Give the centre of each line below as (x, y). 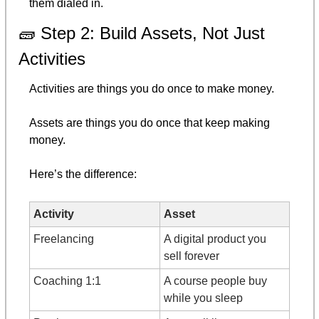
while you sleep (203, 298)
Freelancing (64, 239)
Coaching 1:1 (67, 281)
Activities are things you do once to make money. (152, 88)
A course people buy (215, 281)
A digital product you (215, 239)
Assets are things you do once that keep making (150, 122)
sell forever (192, 256)
